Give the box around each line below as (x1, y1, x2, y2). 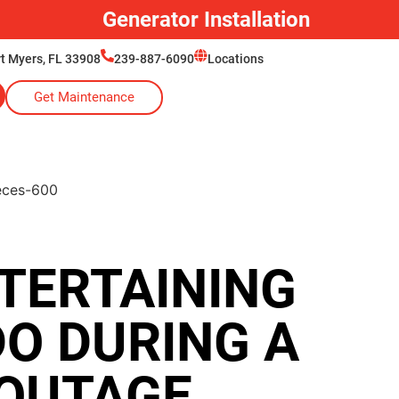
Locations (207, 52, 264, 66)
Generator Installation (102, 7, 310, 32)
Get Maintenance (33, 89, 134, 105)
